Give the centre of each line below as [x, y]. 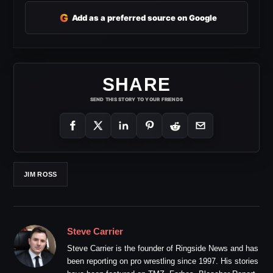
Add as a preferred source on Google [144, 17]
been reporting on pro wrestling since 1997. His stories [163, 261]
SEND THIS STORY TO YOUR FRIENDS [136, 100]
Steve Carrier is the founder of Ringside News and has [163, 249]
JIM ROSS [41, 174]
